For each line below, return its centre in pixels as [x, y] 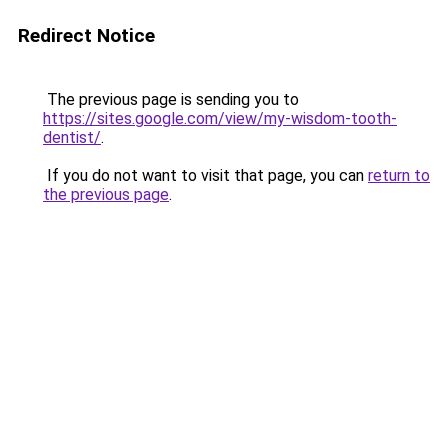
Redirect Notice [86, 35]
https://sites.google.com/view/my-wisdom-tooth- [220, 118]
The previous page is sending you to [171, 99]
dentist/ [72, 137]
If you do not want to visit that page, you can [205, 175]
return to [399, 175]
